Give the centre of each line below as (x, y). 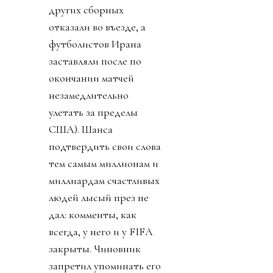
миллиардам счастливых (104, 181)
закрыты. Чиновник (95, 249)
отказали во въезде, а (97, 27)
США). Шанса (81, 129)
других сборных (86, 10)
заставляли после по (95, 61)
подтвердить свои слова (105, 147)
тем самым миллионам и (104, 164)
